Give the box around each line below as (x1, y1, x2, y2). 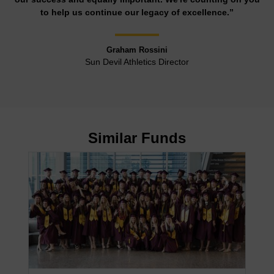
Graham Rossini (106, 45, 168, 54)
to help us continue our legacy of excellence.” (40, 7, 234, 17)
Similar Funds (88, 129, 186, 146)
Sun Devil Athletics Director (85, 56, 189, 67)
